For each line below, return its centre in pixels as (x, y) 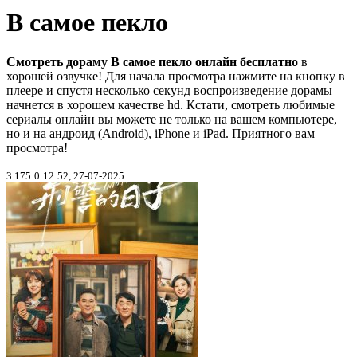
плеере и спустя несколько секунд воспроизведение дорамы (169, 90)
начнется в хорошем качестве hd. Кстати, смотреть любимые (171, 104)
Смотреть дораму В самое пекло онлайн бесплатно (152, 61)
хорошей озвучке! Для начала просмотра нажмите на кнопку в (176, 76)
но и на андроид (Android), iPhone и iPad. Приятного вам (161, 133)
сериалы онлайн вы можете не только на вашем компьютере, (172, 119)
